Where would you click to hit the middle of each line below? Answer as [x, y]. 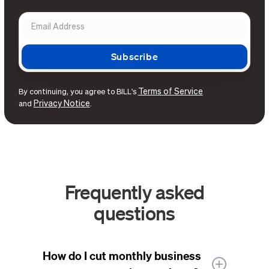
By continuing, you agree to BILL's [78, 92]
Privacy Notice [62, 104]
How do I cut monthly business [122, 256]
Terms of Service [170, 92]
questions [134, 213]
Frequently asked [134, 192]
